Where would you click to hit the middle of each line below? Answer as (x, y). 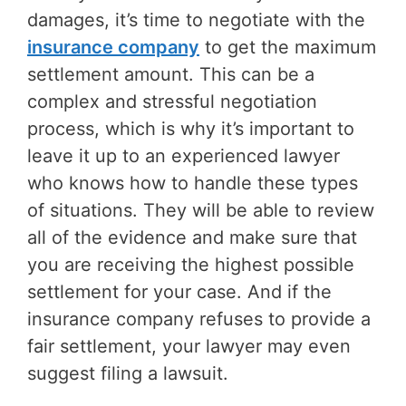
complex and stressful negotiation (172, 101)
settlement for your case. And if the (179, 291)
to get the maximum (288, 47)
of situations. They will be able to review (201, 210)
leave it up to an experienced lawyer (184, 155)
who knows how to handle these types (193, 183)
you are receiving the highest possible (191, 264)
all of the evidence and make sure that (192, 237)
